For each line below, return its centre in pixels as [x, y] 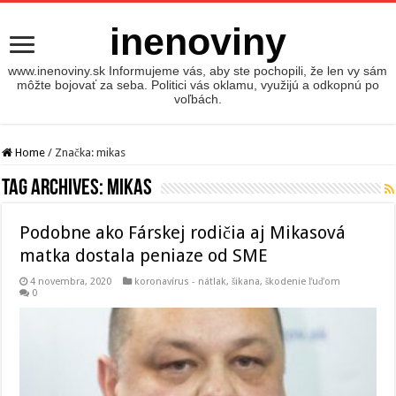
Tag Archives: [55, 189]
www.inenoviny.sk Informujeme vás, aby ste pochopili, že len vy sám [198, 71]
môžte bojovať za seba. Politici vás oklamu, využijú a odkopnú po [198, 85]
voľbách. [198, 99]
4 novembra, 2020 [71, 282]
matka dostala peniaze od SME [144, 255]
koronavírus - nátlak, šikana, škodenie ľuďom [238, 282]
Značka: [76, 152]
